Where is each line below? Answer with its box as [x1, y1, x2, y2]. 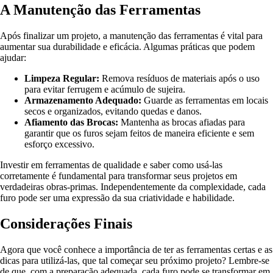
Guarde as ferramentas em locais [141, 94, 268, 105]
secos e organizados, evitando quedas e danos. [24, 105, 202, 116]
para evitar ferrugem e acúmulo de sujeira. [24, 83, 185, 94]
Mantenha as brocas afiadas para [118, 116, 245, 127]
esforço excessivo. [24, 138, 94, 149]
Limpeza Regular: [24, 73, 99, 83]
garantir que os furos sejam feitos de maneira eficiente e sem [24, 127, 254, 138]
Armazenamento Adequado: [24, 94, 141, 105]
